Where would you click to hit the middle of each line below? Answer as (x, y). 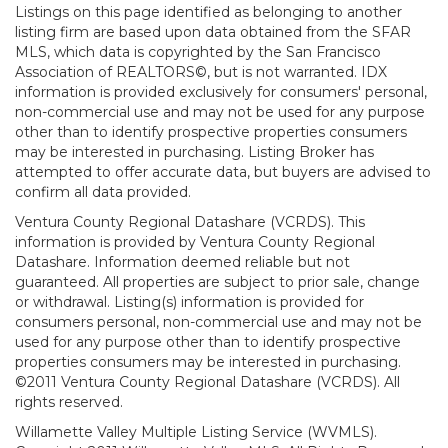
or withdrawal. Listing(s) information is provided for (189, 302)
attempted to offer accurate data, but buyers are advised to (223, 172)
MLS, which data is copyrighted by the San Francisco (198, 52)
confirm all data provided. (103, 192)
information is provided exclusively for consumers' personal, (221, 92)
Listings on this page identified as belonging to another (208, 12)
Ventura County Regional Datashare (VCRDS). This (190, 222)
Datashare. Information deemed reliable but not (182, 262)
